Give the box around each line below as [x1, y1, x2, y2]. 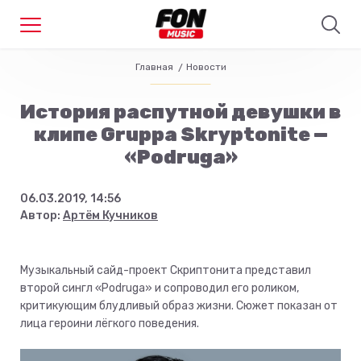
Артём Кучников [63, 209, 158, 222]
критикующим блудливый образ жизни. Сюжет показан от [20, 299, 338, 313]
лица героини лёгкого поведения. [20, 317, 199, 330]
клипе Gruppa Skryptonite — [33, 123, 328, 146]
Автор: [20, 209, 63, 222]
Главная [135, 61, 173, 73]
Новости [185, 61, 226, 73]
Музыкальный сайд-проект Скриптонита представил [20, 263, 311, 277]
